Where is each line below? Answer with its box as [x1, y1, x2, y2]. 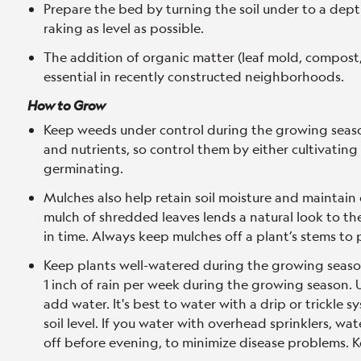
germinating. [44, 160, 130, 176]
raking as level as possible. [44, 19, 204, 36]
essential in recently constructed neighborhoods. [44, 68, 344, 85]
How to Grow [27, 97, 106, 114]
